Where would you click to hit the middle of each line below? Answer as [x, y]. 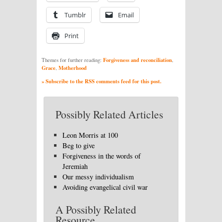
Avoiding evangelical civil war [105, 187]
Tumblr [75, 15]
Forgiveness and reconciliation [138, 60]
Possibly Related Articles [109, 114]
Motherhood [73, 68]
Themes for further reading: [72, 60]
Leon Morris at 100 [90, 135]
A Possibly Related [96, 209]
